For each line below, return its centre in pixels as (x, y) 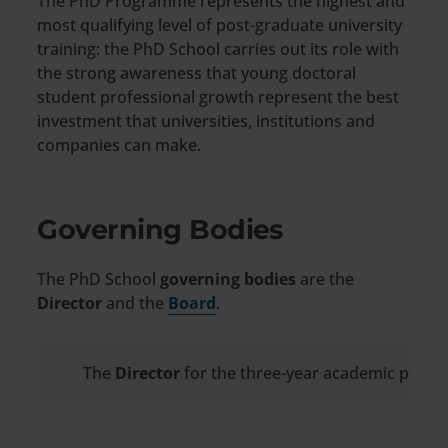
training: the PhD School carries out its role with (218, 49)
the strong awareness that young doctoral (197, 73)
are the (325, 278)
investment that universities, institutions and (206, 121)
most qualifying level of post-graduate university (220, 25)
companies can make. (119, 145)
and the (135, 302)
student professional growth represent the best (218, 97)
